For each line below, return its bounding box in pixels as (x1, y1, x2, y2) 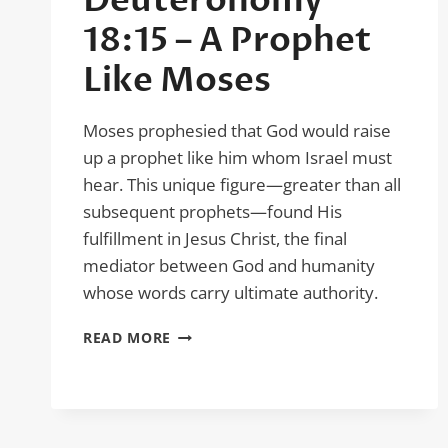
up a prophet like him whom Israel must (83, 146, 392, 169)
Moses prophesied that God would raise (83, 119, 391, 142)
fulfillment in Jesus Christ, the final (83, 227, 347, 250)
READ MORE (83, 328, 172, 347)
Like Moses (83, 57, 271, 103)
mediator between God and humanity (83, 254, 375, 277)
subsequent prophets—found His (83, 200, 342, 223)
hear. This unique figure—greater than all (83, 173, 401, 196)
